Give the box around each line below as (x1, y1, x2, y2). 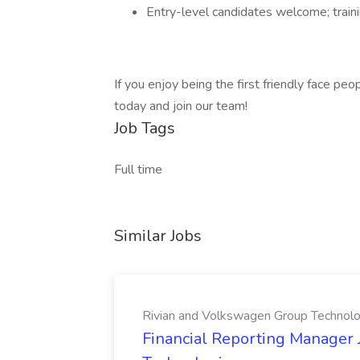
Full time (114, 161, 162, 178)
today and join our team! (114, 97, 247, 115)
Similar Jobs (114, 225, 202, 247)
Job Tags (114, 117, 175, 139)
